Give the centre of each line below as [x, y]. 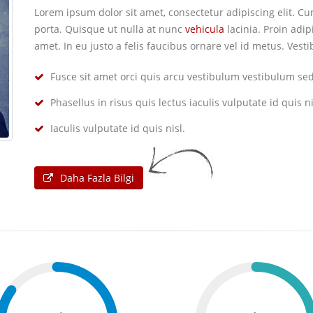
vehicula [205, 29]
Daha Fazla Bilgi [97, 177]
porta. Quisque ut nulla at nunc [110, 29]
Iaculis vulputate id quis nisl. [116, 128]
